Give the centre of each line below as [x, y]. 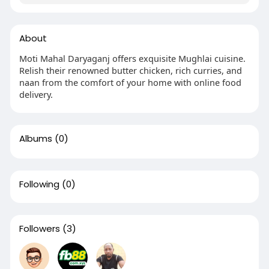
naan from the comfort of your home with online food [130, 82]
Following [39, 184]
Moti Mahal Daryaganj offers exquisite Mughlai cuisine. [132, 58]
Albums [35, 138]
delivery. [36, 94]
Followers [39, 228]
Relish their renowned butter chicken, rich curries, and [130, 70]
